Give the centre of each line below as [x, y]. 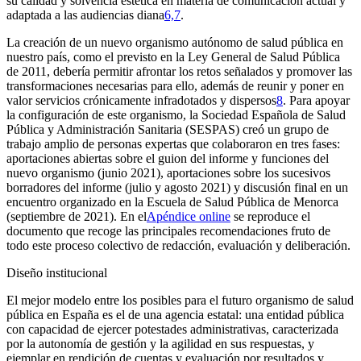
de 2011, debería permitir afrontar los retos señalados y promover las [179, 72]
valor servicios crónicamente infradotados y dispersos [141, 101]
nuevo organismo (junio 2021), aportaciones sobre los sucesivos [168, 173]
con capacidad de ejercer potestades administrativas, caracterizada [172, 330]
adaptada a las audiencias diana [85, 15]
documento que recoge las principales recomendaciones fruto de [168, 231]
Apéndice [173, 217]
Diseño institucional [57, 273]
